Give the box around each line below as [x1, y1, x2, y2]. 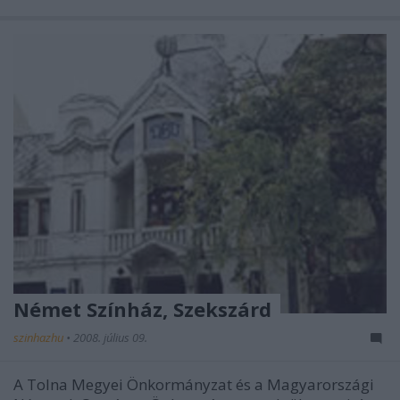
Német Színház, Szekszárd [13, 296, 271, 322]
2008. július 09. [73, 329, 147, 346]
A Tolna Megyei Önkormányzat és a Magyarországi [13, 374, 374, 395]
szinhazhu [13, 329, 66, 346]
